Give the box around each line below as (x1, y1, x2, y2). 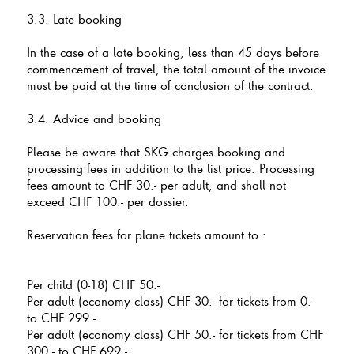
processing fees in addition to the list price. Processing (26, 160, 314, 176)
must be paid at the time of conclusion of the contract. (26, 77, 314, 93)
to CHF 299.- (26, 309, 96, 326)
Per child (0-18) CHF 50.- (26, 276, 160, 292)
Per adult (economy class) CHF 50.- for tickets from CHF (26, 326, 323, 342)
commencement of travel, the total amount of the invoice (26, 60, 326, 77)
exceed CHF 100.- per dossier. (26, 193, 189, 209)
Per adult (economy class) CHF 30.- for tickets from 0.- (26, 292, 314, 309)
